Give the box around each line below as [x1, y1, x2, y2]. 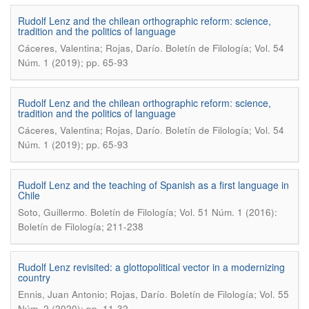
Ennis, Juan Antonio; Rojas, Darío [18, 288, 165, 301]
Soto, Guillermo [18, 206, 85, 219]
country [18, 270, 50, 284]
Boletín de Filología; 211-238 [18, 220, 143, 233]
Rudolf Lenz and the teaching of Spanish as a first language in [18, 178, 289, 192]
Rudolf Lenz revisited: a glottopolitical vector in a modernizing [18, 260, 285, 274]
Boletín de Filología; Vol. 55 [170, 288, 289, 301]
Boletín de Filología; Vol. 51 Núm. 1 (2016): [90, 206, 277, 219]
